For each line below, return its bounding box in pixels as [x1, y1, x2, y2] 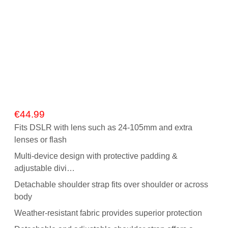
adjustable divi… [14, 164, 75, 173]
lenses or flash [14, 135, 67, 144]
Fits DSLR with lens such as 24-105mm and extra [14, 123, 192, 132]
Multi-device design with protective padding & [14, 152, 178, 160]
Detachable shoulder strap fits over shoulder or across [14, 180, 208, 189]
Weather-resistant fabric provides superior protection [14, 209, 202, 217]
